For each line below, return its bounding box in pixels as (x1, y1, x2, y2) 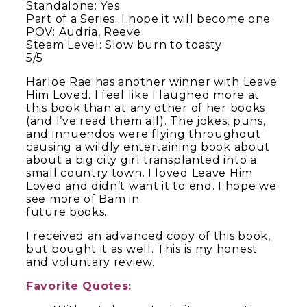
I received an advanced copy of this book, (26, 229, 271, 243)
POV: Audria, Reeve (26, 25, 141, 38)
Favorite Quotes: (26, 279, 132, 293)
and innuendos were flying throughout (26, 127, 261, 140)
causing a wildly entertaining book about (26, 140, 271, 153)
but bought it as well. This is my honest (26, 242, 258, 256)
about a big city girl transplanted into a (26, 153, 257, 167)
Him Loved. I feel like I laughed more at (26, 88, 260, 101)
